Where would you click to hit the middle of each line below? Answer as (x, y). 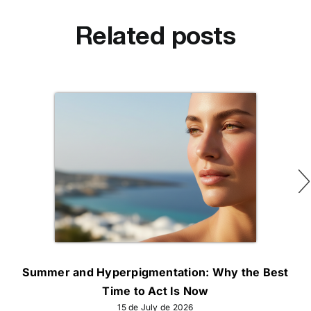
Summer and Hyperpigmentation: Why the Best (155, 272)
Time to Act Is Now (155, 291)
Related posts (155, 35)
